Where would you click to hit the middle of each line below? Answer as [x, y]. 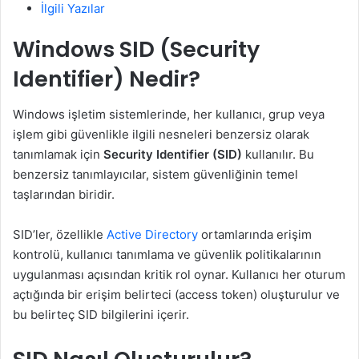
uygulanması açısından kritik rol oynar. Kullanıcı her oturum [179, 274]
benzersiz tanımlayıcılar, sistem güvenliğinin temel [155, 174]
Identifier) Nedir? [107, 79]
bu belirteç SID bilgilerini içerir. [101, 315]
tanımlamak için [58, 154]
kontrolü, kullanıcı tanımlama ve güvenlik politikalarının [167, 254]
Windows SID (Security [136, 49]
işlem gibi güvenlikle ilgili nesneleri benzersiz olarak [161, 134]
